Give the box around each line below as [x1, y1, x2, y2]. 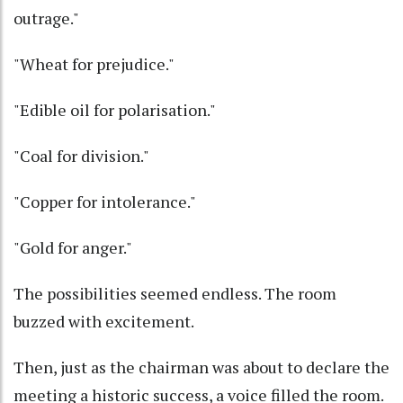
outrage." [13, 7, 79, 30]
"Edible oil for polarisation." [13, 99, 216, 121]
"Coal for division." [13, 145, 149, 167]
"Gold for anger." [13, 237, 132, 259]
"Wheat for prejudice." [13, 53, 175, 76]
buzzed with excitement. [13, 310, 194, 333]
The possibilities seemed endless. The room [13, 282, 336, 305]
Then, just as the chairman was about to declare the [13, 356, 390, 379]
